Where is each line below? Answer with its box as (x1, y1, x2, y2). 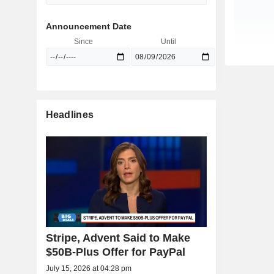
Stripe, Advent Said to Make (45, 232, 190, 245)
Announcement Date (45, 21, 131, 31)
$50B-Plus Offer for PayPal (45, 246, 185, 259)
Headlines (45, 109, 94, 120)
